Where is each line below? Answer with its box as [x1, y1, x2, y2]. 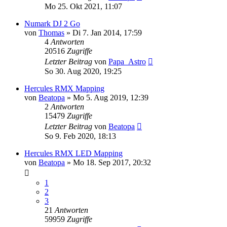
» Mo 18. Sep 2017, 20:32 [65, 158, 151, 167]
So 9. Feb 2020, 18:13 [45, 132, 116, 140]
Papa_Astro [108, 57, 146, 66]
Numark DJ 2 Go [24, 19, 80, 28]
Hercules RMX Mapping [24, 84, 104, 93]
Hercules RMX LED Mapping [24, 149, 123, 158]
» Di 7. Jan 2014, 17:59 [64, 28, 142, 37]
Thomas [39, 28, 64, 37]
